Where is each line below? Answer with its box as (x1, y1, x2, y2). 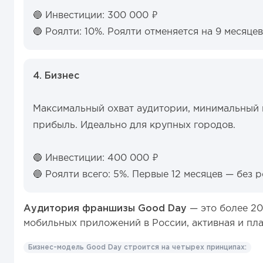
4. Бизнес (33, 72, 79, 80)
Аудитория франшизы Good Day (23, 204, 187, 213)
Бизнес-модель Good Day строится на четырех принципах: (28, 244, 247, 251)
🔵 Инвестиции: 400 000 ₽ (33, 154, 161, 163)
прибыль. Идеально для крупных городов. (33, 121, 235, 130)
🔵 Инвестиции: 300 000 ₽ (33, 11, 158, 20)
